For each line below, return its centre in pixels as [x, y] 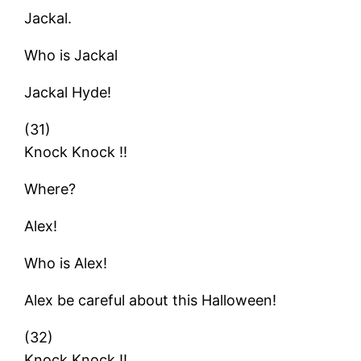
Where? [50, 189]
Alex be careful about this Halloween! [151, 300]
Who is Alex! [66, 263]
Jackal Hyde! [68, 92]
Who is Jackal [71, 55]
